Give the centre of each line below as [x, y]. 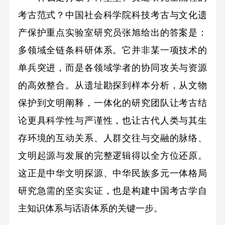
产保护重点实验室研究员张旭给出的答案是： [113, 32]
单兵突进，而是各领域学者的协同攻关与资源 [113, 68]
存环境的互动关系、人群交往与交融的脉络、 [113, 138]
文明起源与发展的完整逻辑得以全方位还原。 [113, 155]
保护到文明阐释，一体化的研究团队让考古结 [113, 103]
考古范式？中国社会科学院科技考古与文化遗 [113, 15]
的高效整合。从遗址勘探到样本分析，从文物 [113, 85]
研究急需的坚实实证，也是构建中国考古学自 [113, 191]
